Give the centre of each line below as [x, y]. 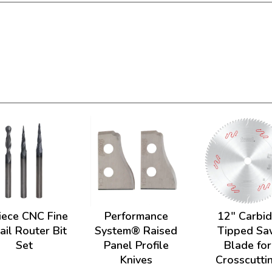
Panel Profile [136, 245]
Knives [136, 260]
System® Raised [136, 231]
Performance [136, 216]
